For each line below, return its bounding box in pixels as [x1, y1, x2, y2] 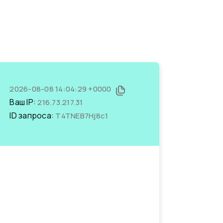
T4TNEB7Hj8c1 [55, 111, 109, 121]
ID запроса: [9, 110, 56, 121]
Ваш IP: [9, 97, 38, 108]
